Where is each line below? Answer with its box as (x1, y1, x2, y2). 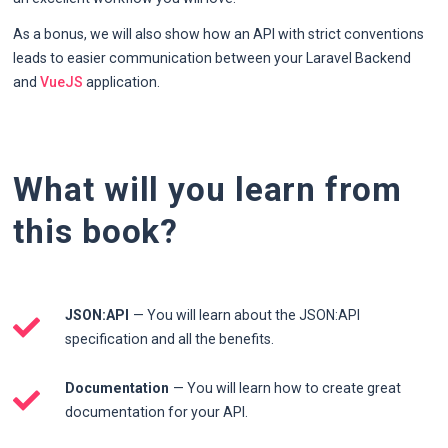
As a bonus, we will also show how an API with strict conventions (13, 26, 425, 43)
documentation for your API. (64, 404, 248, 421)
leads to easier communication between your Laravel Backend (13, 50, 412, 67)
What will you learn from (13, 170, 402, 210)
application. (83, 74, 161, 91)
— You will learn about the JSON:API (132, 307, 360, 324)
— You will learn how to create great (172, 380, 401, 397)
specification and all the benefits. (64, 331, 274, 348)
